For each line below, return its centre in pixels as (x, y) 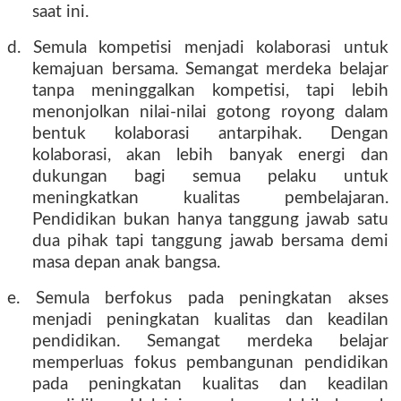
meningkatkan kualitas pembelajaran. (210, 198)
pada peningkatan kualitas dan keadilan (210, 384)
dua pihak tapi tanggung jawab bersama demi (210, 241)
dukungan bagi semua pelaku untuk (210, 177)
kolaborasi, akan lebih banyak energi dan (210, 155)
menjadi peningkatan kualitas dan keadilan (210, 320)
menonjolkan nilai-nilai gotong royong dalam (210, 112)
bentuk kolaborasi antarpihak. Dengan (210, 134)
